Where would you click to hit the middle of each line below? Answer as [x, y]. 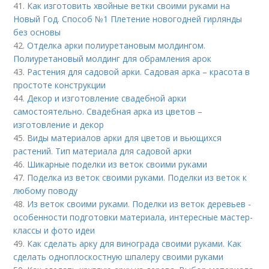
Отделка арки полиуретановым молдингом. [116, 46]
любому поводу [46, 191]
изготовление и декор [59, 125]
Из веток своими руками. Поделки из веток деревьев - [139, 204]
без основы [37, 32]
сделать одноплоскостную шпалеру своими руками [119, 257]
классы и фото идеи [54, 231]
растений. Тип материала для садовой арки [103, 151]
